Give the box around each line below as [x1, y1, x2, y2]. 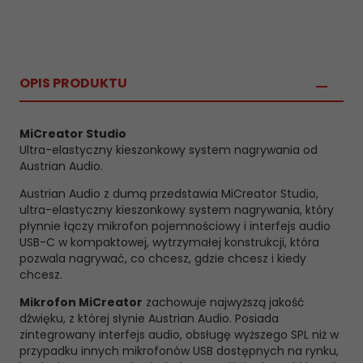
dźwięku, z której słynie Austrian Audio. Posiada [19, 310, 279, 327]
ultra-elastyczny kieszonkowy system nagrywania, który [19, 202, 334, 218]
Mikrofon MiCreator [19, 294, 143, 310]
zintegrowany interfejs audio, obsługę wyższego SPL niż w [19, 327, 339, 343]
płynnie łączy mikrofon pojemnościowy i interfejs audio [19, 218, 331, 234]
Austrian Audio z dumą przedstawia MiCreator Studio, [19, 186, 318, 202]
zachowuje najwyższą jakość [143, 294, 305, 310]
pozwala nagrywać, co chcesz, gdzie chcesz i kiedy [19, 250, 306, 267]
